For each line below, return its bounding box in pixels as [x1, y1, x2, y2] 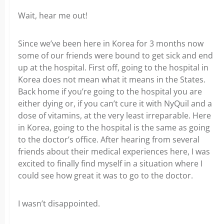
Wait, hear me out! [18, 10, 87, 21]
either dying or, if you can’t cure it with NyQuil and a [18, 98, 212, 109]
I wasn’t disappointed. [18, 198, 100, 209]
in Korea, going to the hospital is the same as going [18, 122, 210, 133]
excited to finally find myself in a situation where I [18, 158, 202, 169]
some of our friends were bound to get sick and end [18, 50, 213, 61]
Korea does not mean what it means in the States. [18, 74, 205, 85]
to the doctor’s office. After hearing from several [18, 134, 199, 145]
